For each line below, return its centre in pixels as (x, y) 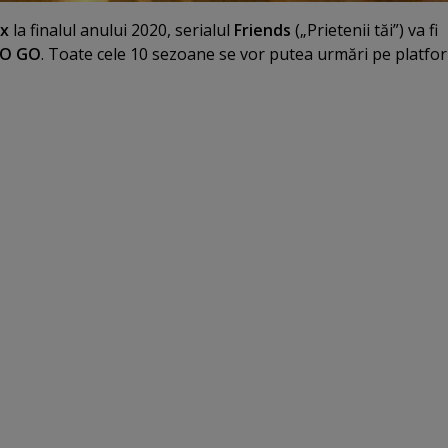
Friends (260, 30)
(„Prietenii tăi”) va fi (364, 30)
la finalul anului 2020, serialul (119, 30)
